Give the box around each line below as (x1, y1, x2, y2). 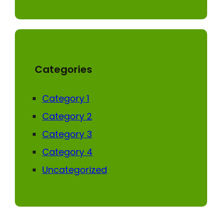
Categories (35, 62, 92, 76)
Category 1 (42, 92, 89, 105)
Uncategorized (42, 163, 107, 176)
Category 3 (42, 127, 92, 140)
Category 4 (42, 145, 93, 158)
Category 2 (42, 110, 92, 122)
